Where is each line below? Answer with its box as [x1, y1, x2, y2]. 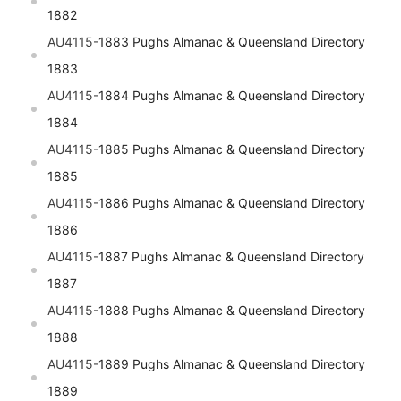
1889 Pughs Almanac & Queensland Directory [98, 356, 365, 372]
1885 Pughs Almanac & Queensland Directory [98, 141, 365, 158]
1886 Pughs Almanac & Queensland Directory [98, 195, 365, 211]
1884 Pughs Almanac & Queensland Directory [98, 88, 365, 104]
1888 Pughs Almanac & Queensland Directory [98, 303, 365, 319]
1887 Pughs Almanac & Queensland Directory [98, 249, 364, 265]
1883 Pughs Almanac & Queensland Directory [98, 34, 365, 50]
